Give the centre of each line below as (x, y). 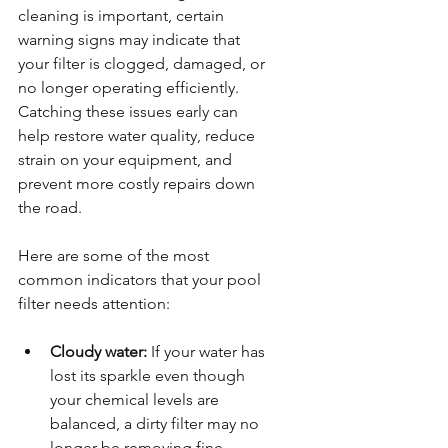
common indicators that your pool (141, 279)
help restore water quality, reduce (138, 135)
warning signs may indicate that (131, 39)
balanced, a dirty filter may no (156, 423)
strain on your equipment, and (127, 159)
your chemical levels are (136, 399)
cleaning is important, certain (123, 15)
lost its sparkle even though (149, 375)
